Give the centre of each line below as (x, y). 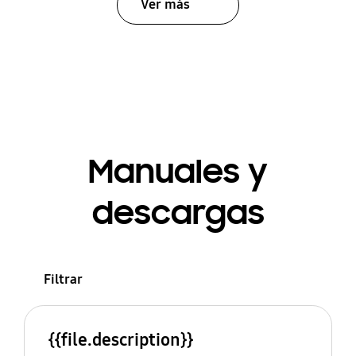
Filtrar (63, 279)
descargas (178, 213)
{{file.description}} (120, 340)
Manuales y (178, 171)
